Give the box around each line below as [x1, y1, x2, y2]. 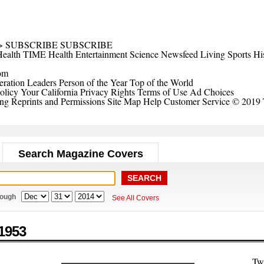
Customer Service [164, 95, 230, 107]
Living [200, 48, 225, 60]
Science [130, 48, 159, 60]
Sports [227, 48, 251, 60]
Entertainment [75, 48, 127, 60]
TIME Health [23, 48, 73, 60]
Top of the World [130, 76, 193, 88]
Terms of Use [137, 85, 187, 98]
